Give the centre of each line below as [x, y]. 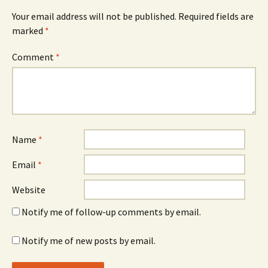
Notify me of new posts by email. [89, 240]
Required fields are [216, 16]
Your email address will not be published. [94, 16]
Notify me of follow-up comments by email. [111, 212]
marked [28, 31]
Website [29, 190]
